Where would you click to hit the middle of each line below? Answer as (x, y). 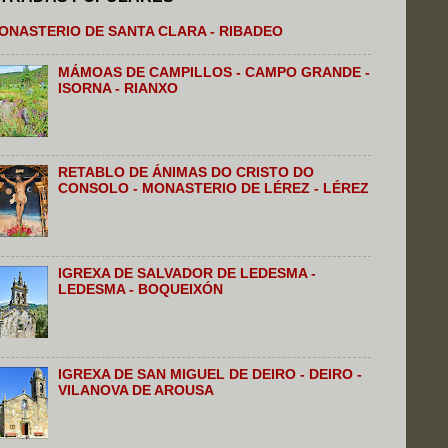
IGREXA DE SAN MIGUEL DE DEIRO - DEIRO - (210, 375)
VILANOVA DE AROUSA (136, 391)
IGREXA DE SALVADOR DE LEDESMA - (187, 274)
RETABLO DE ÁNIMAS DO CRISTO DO (186, 173)
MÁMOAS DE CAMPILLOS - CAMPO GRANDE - (214, 72)
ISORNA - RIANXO (118, 88)
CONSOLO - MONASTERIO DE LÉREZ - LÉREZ (214, 189)
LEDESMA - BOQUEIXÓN (141, 290)
